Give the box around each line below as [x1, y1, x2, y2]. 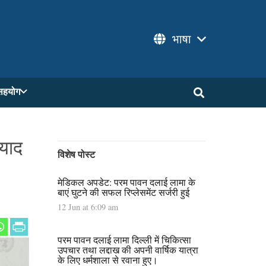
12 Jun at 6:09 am [58, 201, 118, 213]
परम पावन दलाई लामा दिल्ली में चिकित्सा [58, 233, 191, 246]
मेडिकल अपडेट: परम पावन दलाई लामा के [58, 176, 195, 188]
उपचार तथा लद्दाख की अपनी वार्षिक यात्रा [58, 243, 198, 256]
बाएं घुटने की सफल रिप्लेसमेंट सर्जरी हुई [58, 186, 189, 198]
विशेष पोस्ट [58, 147, 95, 161]
